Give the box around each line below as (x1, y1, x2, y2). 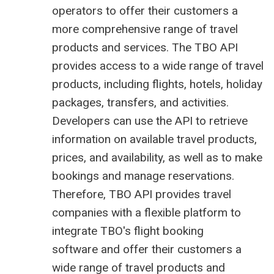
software (52, 242, 98, 257)
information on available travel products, (52, 132, 257, 147)
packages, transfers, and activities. (52, 95, 229, 110)
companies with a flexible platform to (52, 206, 241, 220)
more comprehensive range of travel (52, 22, 238, 37)
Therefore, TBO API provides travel (52, 187, 231, 202)
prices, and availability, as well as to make (52, 150, 262, 165)
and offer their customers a (98, 242, 242, 257)
